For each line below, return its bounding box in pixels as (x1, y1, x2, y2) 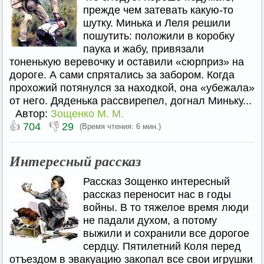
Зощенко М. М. (51, 108, 124, 120)
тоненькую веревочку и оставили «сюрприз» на (9, 56, 244, 68)
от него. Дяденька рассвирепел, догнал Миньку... (9, 95, 252, 107)
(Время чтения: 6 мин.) (80, 122, 161, 131)
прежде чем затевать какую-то (83, 4, 233, 16)
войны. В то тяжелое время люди (83, 202, 249, 213)
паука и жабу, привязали (83, 43, 204, 55)
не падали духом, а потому (83, 214, 217, 226)
